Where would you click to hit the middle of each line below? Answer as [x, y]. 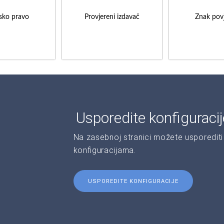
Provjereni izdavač [112, 17]
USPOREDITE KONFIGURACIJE [133, 181]
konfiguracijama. [104, 150]
